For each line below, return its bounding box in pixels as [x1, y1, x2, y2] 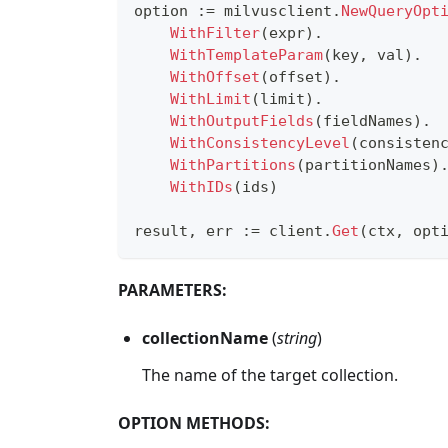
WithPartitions [170, 155, 296, 174]
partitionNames [305, 155, 431, 174]
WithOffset [170, 67, 260, 86]
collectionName [142, 326, 268, 349]
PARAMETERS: [118, 278, 227, 301]
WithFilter [170, 23, 260, 42]
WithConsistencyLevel [170, 133, 350, 152]
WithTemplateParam [170, 45, 323, 64]
